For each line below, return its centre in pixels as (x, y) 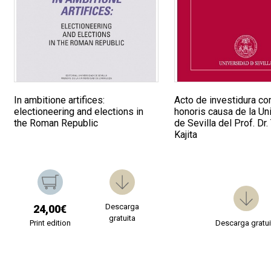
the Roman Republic (56, 123)
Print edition (50, 223)
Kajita (186, 135)
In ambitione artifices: (60, 100)
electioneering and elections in (79, 112)
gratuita (122, 218)
